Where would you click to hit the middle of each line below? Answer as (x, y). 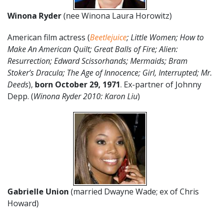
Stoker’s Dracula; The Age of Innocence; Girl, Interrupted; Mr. (110, 73)
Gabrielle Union (39, 192)
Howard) (23, 203)
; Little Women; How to (165, 37)
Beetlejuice (108, 37)
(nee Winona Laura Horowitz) (117, 16)
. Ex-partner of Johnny (161, 84)
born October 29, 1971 (78, 84)
